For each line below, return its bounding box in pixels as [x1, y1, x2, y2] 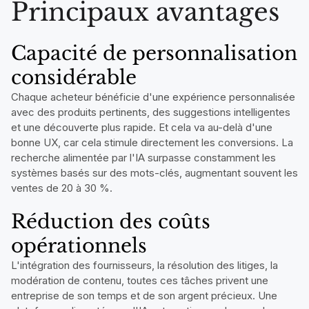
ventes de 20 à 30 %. [11, 181, 112, 195]
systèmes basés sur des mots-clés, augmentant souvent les [11, 166, 298, 179]
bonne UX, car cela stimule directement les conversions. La [11, 135, 293, 149]
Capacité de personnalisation [11, 41, 297, 66]
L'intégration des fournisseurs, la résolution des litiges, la [11, 258, 278, 272]
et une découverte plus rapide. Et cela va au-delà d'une [11, 120, 272, 134]
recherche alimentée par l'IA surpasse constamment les [11, 150, 276, 164]
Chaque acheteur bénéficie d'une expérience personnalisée [11, 90, 295, 103]
